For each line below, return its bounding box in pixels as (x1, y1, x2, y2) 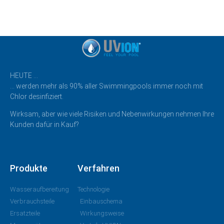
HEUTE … (10, 71, 38, 79)
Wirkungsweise (79, 209, 124, 217)
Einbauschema (79, 197, 122, 205)
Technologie (77, 185, 109, 193)
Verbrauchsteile (10, 197, 54, 205)
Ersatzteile (10, 209, 40, 217)
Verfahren (77, 162, 119, 173)
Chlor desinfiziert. (10, 92, 63, 100)
